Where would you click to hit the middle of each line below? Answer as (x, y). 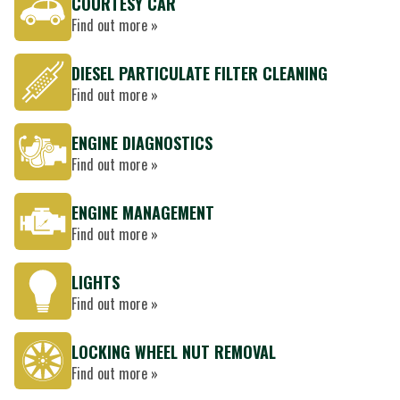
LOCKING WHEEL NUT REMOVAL (174, 352)
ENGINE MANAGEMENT (143, 212)
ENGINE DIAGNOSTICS (142, 143)
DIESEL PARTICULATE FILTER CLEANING (200, 73)
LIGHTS (96, 282)
